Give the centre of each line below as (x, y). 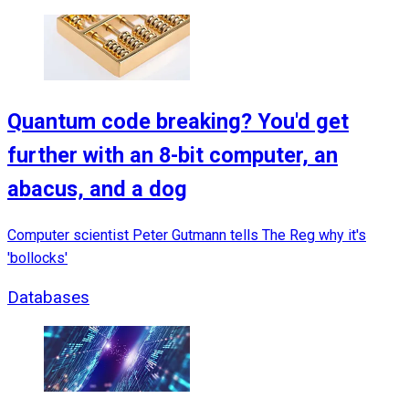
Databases (48, 298)
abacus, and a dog (97, 189)
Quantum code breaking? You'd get (178, 121)
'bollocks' (37, 258)
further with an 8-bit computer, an (173, 155)
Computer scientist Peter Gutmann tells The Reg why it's (187, 236)
